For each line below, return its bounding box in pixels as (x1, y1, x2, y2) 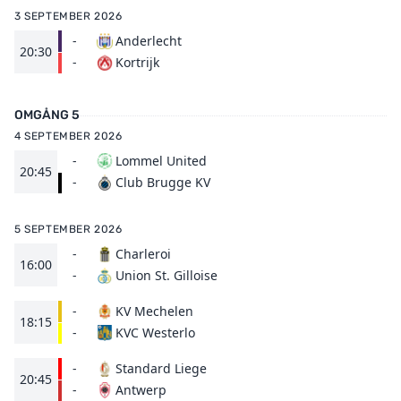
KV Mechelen (115, 303, 193, 320)
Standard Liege (115, 360, 207, 377)
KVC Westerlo (115, 324, 195, 341)
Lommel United (115, 152, 207, 169)
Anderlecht (115, 32, 182, 49)
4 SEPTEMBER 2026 (14, 130, 123, 142)
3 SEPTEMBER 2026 (14, 10, 123, 22)
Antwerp (115, 381, 166, 398)
